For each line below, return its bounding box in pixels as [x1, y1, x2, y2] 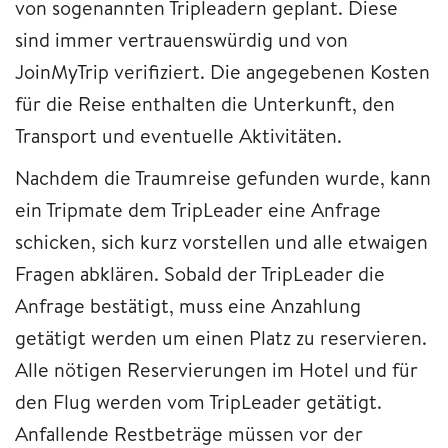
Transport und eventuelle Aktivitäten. [15, 121, 342, 149]
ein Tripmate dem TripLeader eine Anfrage [15, 195, 381, 223]
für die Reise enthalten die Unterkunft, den [15, 89, 395, 117]
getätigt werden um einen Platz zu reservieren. [15, 323, 427, 351]
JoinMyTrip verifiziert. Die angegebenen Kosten [15, 57, 430, 85]
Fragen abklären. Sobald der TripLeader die [15, 259, 385, 287]
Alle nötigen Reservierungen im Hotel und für [15, 355, 418, 383]
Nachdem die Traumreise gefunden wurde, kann [15, 163, 431, 191]
